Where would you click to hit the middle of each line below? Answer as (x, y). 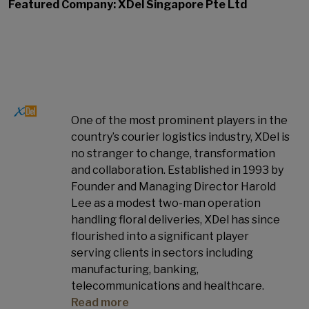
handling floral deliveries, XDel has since (175, 220)
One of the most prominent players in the (179, 120)
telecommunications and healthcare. (168, 286)
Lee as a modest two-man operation (166, 203)
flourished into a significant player (160, 236)
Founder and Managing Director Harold (173, 187)
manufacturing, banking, (134, 269)
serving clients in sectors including (162, 253)
